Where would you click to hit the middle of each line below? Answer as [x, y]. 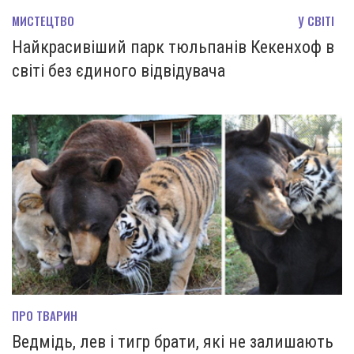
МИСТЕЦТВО [43, 20]
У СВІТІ [316, 20]
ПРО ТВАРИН [45, 315]
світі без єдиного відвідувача [119, 70]
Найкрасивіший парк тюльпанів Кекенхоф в [173, 47]
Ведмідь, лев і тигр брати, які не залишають [173, 341]
